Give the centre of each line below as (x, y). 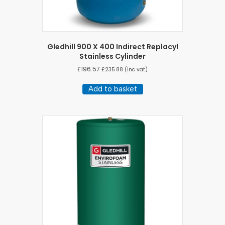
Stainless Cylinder (113, 57)
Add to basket (113, 89)
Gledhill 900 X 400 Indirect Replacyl (113, 47)
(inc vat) (135, 70)
